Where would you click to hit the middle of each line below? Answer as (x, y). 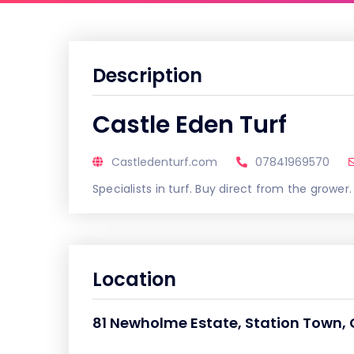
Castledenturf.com (164, 162)
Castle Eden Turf (190, 125)
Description (147, 75)
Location (134, 279)
